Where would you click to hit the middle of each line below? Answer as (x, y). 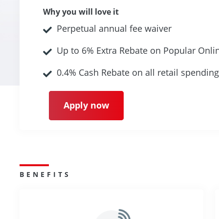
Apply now (86, 105)
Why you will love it (81, 11)
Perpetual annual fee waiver (114, 28)
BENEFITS (45, 174)
